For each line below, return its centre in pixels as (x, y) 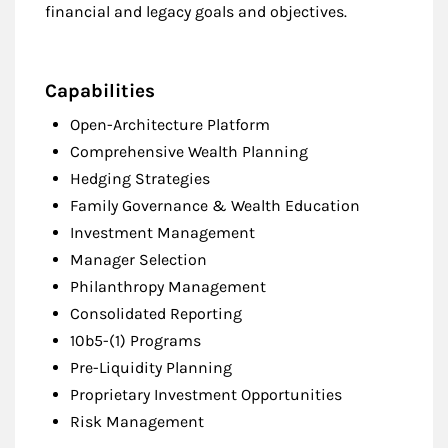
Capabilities (100, 90)
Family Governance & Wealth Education (215, 205)
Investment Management (162, 232)
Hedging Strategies (140, 178)
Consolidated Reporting (156, 313)
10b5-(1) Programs (135, 340)
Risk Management (137, 421)
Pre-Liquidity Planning (151, 367)
